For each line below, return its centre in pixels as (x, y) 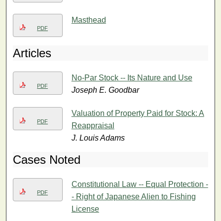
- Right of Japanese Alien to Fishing (133, 196)
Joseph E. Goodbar (105, 90)
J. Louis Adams (98, 138)
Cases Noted (47, 159)
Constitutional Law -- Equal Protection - (140, 184)
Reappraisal (93, 125)
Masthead (89, 20)
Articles (32, 53)
